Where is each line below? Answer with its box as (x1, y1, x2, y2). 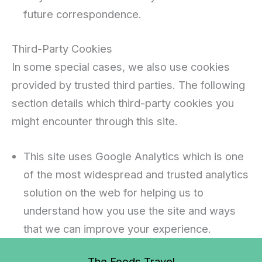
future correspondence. (23, 8, 142, 21)
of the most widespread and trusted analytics (23, 167, 249, 181)
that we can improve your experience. (23, 222, 211, 235)
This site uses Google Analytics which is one (23, 149, 244, 163)
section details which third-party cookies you (12, 96, 234, 109)
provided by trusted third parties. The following (12, 78, 245, 91)
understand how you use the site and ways (23, 204, 236, 217)
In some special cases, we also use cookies (12, 60, 230, 73)
